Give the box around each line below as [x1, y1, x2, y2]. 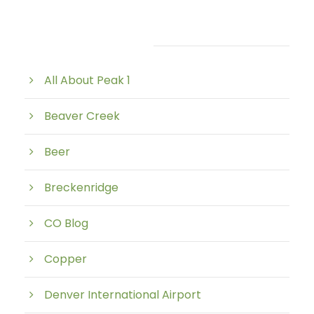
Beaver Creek [44, 108, 120, 124]
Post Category [25, 35, 134, 55]
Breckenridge [44, 179, 118, 196]
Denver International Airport [44, 287, 201, 303]
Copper [44, 251, 87, 267]
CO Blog [44, 215, 88, 231]
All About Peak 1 [44, 72, 130, 88]
